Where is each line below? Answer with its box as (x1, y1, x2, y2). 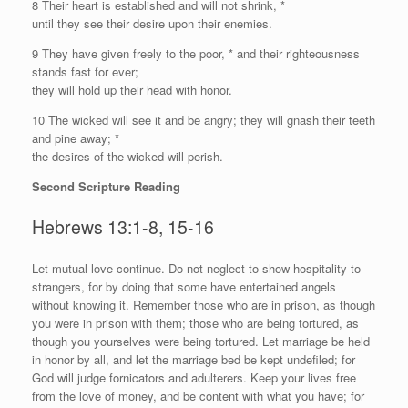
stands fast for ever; (32, 62, 138, 80)
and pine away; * (32, 128, 119, 147)
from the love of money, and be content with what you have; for (32, 386, 364, 404)
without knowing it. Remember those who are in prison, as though (32, 295, 375, 313)
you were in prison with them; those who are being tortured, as (32, 313, 359, 331)
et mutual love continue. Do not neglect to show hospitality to (38, 259, 361, 277)
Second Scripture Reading (32, 177, 180, 195)
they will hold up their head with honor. (32, 80, 232, 98)
